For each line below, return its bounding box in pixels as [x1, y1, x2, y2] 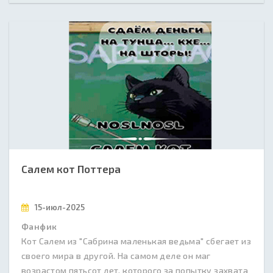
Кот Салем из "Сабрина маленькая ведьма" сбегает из [21, 236, 251, 246]
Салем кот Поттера [21, 163, 121, 175]
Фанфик [21, 221, 57, 232]
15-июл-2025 [33, 202, 85, 212]
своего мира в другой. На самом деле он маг [21, 250, 211, 261]
